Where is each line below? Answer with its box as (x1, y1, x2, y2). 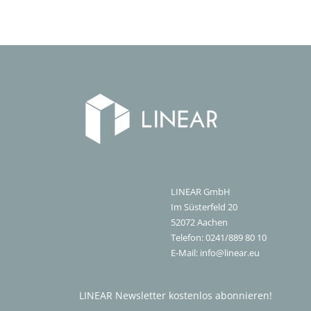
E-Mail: (171, 246, 200, 259)
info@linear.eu (200, 246, 260, 259)
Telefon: (171, 231, 205, 244)
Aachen (195, 216, 228, 228)
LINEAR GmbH (171, 185, 230, 198)
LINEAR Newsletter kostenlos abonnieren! (79, 288, 272, 302)
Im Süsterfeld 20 (171, 201, 237, 213)
